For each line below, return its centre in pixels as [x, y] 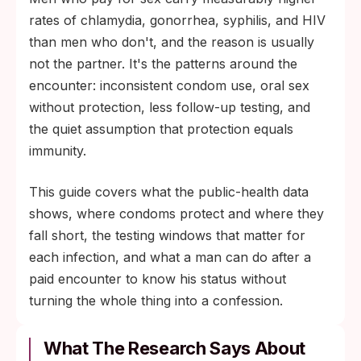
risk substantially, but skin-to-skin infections [193, 19]
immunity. [58, 151]
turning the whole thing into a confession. [156, 301]
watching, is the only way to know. [165, 106]
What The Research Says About [175, 348]
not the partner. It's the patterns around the [163, 64]
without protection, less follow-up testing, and [170, 107]
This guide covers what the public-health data [169, 192]
